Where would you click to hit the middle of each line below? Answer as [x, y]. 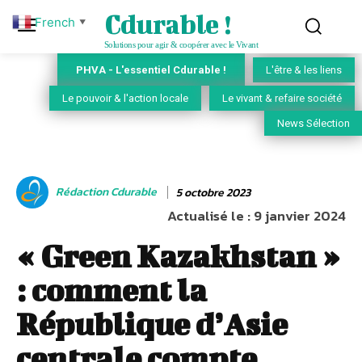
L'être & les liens [304, 70]
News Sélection [314, 124]
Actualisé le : [209, 216]
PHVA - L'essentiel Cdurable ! [151, 69]
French [55, 22]
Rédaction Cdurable [106, 192]
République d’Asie [152, 324]
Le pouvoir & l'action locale [125, 99]
